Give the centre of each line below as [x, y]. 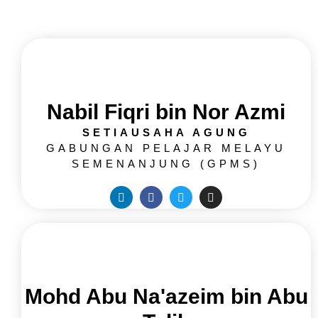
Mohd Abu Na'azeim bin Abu [166, 297]
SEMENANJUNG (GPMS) [166, 164]
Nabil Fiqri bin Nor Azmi [166, 112]
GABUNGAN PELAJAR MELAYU [166, 148]
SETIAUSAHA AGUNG [166, 133]
